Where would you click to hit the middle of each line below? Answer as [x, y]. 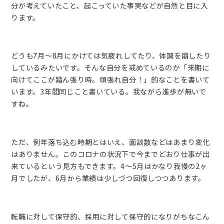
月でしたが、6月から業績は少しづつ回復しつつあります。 [108, 178]
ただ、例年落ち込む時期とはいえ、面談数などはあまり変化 [110, 142]
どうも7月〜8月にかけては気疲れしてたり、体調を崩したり [111, 55]
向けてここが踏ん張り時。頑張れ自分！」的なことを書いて [110, 79]
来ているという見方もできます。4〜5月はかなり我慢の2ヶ [109, 166]
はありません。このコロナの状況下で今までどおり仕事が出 [110, 154]
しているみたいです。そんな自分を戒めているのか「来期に [110, 67]
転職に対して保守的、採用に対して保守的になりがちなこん [110, 216]
